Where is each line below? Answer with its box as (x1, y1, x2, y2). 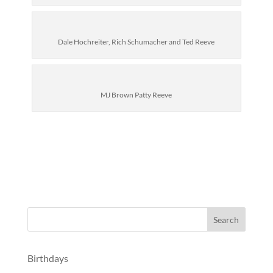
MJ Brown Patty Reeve (101, 90, 172, 99)
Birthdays (27, 252, 68, 264)
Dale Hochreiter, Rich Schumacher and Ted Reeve (58, 37, 215, 46)
